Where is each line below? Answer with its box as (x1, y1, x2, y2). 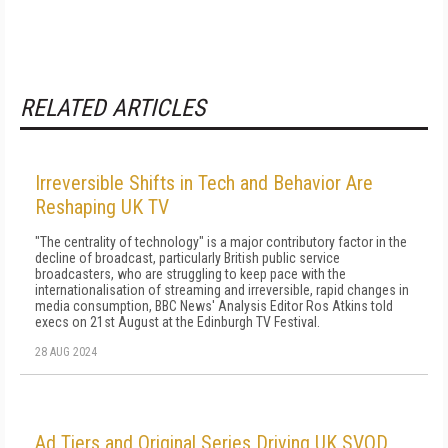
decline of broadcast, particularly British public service (35, 250, 340, 266)
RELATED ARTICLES (20, 94, 205, 122)
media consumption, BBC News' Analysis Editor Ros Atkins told (35, 298, 393, 314)
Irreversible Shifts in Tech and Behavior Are (35, 171, 373, 195)
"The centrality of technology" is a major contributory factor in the (35, 234, 407, 250)
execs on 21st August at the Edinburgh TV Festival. (35, 314, 320, 330)
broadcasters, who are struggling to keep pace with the (35, 266, 346, 282)
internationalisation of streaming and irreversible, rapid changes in (35, 282, 409, 298)
